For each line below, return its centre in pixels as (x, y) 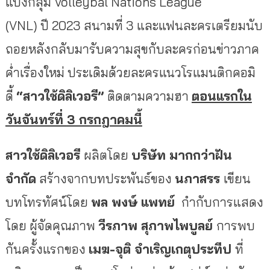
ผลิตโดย (107, 155)
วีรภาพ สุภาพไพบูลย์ (157, 225)
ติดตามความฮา (149, 96)
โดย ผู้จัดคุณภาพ (52, 225)
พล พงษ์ (116, 202)
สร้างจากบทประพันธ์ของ (105, 178)
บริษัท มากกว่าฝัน (181, 155)
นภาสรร (199, 178)
